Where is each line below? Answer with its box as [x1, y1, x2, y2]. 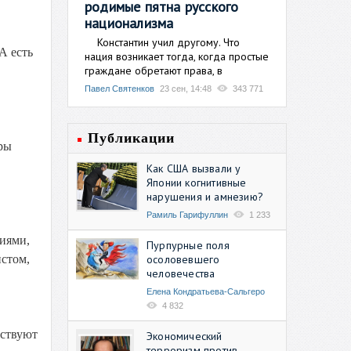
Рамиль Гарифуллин [147, 209, 228, 219]
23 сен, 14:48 [160, 83, 212, 93]
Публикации [88, 129, 175, 146]
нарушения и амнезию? [147, 189, 263, 204]
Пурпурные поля [147, 237, 230, 252]
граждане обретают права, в [85, 63, 223, 78]
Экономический [147, 328, 223, 343]
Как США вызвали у [147, 161, 241, 175]
